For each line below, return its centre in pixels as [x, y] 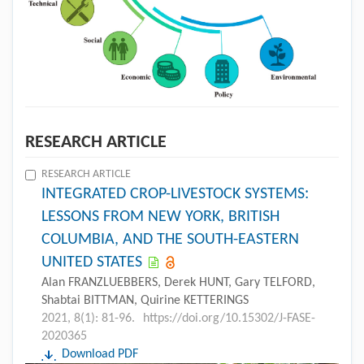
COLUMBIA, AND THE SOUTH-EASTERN [170, 239]
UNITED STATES [92, 262]
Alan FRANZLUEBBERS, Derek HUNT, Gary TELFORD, [178, 282]
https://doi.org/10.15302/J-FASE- [229, 318]
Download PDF [100, 354]
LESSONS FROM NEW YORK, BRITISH [160, 217]
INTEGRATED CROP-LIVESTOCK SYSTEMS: [175, 194]
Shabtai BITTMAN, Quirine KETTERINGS [145, 300]
